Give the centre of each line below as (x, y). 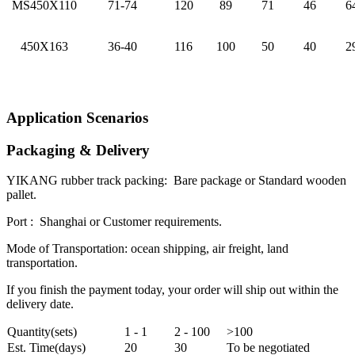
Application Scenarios (77, 117)
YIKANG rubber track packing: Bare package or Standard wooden (176, 181)
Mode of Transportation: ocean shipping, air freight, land (147, 249)
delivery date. (40, 304)
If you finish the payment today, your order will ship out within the (172, 290)
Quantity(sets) (42, 332)
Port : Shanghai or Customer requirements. (114, 222)
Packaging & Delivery (78, 150)
